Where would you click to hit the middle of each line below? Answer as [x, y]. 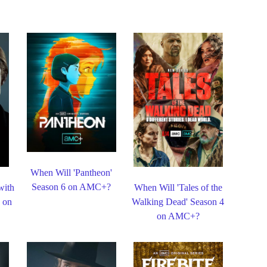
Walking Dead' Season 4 [178, 201]
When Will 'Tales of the [178, 187]
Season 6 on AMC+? [72, 187]
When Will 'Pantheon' [72, 173]
